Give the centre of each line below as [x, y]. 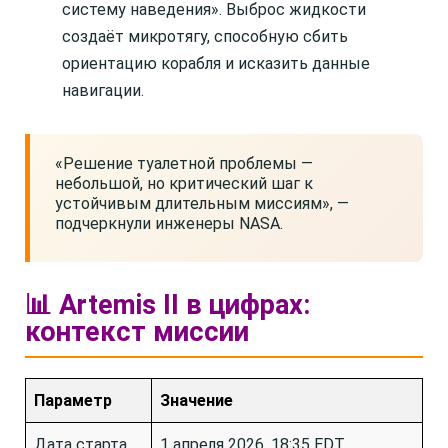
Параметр [73, 400]
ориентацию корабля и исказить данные [216, 63]
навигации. [103, 90]
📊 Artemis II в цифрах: [168, 305]
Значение [196, 400]
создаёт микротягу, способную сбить [205, 36]
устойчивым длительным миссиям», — [202, 203]
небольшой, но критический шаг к [184, 183]
